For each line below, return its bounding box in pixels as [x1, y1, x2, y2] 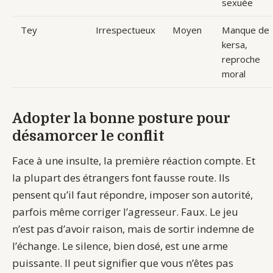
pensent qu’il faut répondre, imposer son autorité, [12, 188, 253, 202]
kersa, [221, 38, 247, 51]
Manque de [221, 24, 269, 37]
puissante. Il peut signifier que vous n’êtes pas [12, 256, 233, 271]
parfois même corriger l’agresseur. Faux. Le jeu [12, 205, 238, 219]
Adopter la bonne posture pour [12, 110, 230, 127]
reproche [221, 53, 260, 66]
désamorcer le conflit [12, 127, 165, 144]
